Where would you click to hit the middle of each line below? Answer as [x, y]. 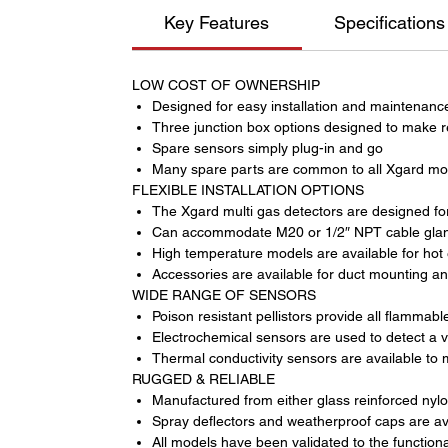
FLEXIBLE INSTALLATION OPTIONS [248, 190]
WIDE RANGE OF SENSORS [224, 295]
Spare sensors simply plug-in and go [267, 148]
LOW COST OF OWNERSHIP [226, 85]
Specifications [390, 23]
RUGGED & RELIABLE [203, 379]
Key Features [217, 23]
